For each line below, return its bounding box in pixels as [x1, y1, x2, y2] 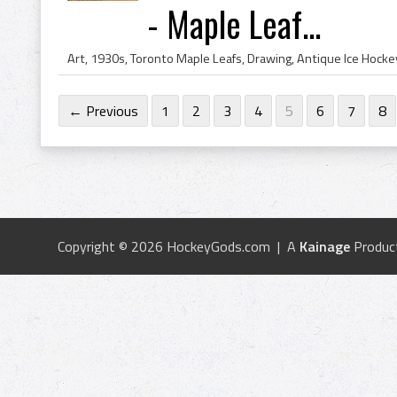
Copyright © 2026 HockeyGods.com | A [58, 236, 300, 257]
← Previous [68, 100, 138, 121]
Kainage [300, 236, 350, 257]
